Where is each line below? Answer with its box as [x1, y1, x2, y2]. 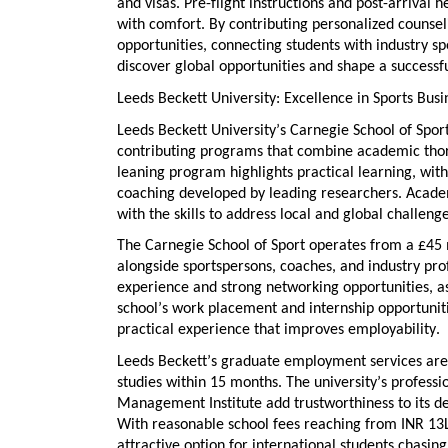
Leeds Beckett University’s [117, 122, 290, 139]
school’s [117, 301, 172, 318]
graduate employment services [221, 353, 422, 370]
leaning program [117, 164, 226, 181]
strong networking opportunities [221, 280, 429, 297]
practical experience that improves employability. [117, 322, 440, 339]
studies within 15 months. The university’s [117, 374, 391, 391]
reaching [304, 416, 361, 433]
